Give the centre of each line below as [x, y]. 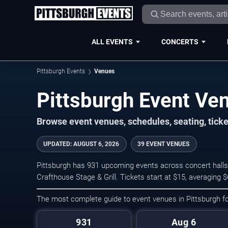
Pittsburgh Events [61, 71]
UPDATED [57, 144]
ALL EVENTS [112, 41]
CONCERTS [180, 41]
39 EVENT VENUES [163, 144]
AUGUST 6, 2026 [96, 144]
